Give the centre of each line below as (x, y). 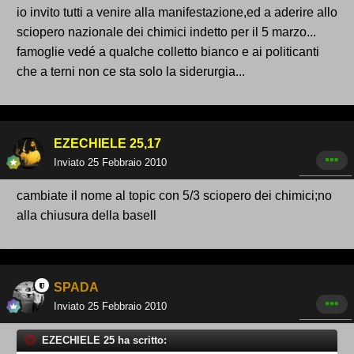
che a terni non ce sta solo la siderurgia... (131, 72)
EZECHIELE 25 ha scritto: (103, 341)
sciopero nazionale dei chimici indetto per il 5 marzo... (166, 32)
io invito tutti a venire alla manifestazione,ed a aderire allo (177, 13)
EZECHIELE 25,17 (107, 144)
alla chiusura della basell (87, 216)
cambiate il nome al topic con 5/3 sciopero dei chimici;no (174, 196)
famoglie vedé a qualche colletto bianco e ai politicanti (168, 52)
